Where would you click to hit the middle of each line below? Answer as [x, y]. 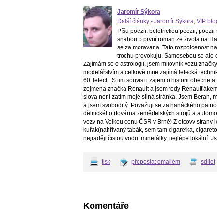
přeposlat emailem [156, 162]
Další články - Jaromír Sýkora [155, 22]
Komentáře [106, 206]
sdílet [208, 162]
